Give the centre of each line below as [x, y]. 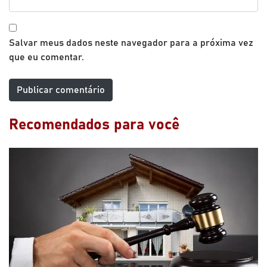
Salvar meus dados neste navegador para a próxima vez [131, 43]
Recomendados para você [94, 125]
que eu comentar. [46, 57]
